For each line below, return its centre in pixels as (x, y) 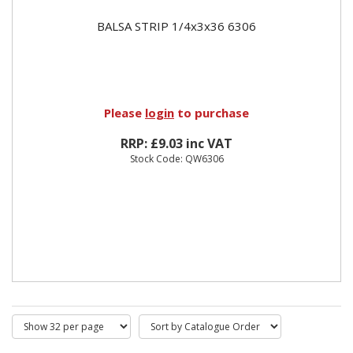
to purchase (212, 112)
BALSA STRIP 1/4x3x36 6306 (176, 26)
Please (124, 112)
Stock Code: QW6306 (176, 158)
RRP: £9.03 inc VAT (176, 143)
